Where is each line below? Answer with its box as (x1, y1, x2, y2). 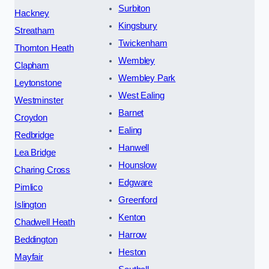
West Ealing (118, 90, 165, 100)
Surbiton (118, 3, 150, 13)
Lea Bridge (14, 147, 56, 157)
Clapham (14, 60, 49, 70)
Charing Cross (14, 165, 71, 175)
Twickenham (118, 38, 168, 48)
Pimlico (14, 182, 43, 192)
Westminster (14, 95, 64, 105)
